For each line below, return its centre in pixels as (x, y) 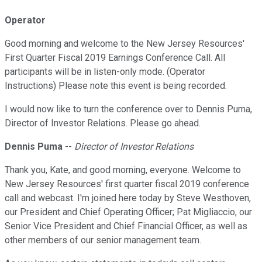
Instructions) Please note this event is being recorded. (116, 86)
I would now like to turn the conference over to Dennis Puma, (128, 109)
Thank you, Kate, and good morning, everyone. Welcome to (123, 170)
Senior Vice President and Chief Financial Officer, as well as (126, 226)
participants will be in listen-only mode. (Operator (105, 72)
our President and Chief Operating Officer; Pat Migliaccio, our (128, 212)
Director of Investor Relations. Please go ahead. (103, 123)
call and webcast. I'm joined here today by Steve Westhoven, (128, 198)
